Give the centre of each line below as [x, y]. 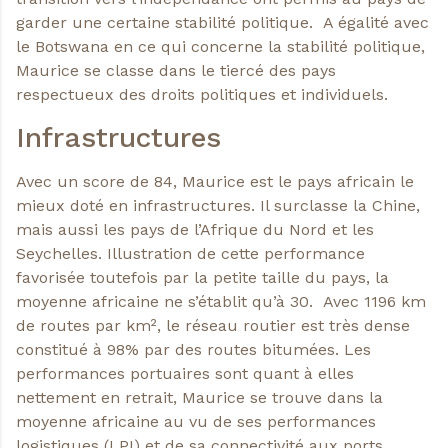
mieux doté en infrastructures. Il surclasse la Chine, [218, 206]
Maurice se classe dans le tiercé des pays [176, 70]
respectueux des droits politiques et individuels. [202, 94]
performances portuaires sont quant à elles [185, 374]
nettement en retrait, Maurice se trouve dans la [199, 398]
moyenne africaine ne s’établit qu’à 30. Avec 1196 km [221, 302]
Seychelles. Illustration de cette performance [190, 254]
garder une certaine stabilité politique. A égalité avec [222, 22]
